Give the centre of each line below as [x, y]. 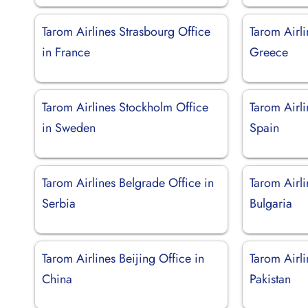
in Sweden [69, 128]
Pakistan [271, 279]
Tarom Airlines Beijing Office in [123, 258]
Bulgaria [271, 203]
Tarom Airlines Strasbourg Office [126, 31]
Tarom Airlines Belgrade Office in [128, 183]
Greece [269, 52]
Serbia [59, 203]
